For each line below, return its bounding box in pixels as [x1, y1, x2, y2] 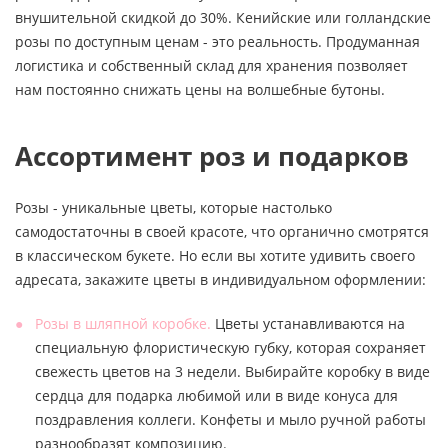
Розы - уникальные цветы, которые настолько [15, 197, 332, 217]
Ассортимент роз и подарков [15, 137, 409, 174]
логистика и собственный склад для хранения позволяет [15, 55, 408, 75]
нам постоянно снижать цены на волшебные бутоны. [15, 79, 385, 99]
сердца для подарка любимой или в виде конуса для [35, 385, 398, 405]
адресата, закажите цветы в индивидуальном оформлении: [15, 269, 426, 289]
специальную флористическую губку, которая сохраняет [35, 337, 426, 357]
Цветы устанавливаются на [211, 313, 405, 333]
